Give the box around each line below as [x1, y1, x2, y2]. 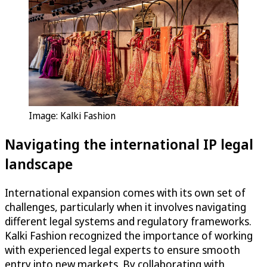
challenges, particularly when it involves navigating [5, 199, 246, 214]
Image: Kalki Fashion [29, 108, 116, 122]
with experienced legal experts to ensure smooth [5, 242, 240, 257]
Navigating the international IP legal [5, 133, 253, 154]
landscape [5, 153, 73, 173]
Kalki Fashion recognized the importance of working [5, 228, 253, 243]
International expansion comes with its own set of [5, 185, 246, 200]
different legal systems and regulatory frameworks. [5, 213, 252, 228]
